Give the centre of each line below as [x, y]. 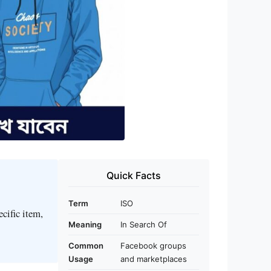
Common [86, 245]
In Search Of [144, 224]
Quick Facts [134, 175]
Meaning [85, 224]
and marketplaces [154, 259]
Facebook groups [153, 245]
